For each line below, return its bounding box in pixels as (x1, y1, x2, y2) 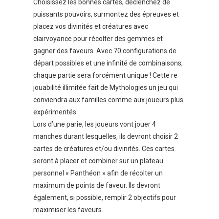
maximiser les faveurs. (33, 206, 103, 214)
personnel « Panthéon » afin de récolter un (33, 169, 163, 177)
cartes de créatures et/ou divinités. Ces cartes (33, 145, 175, 153)
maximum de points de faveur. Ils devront (33, 181, 160, 190)
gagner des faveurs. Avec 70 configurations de (33, 47, 176, 55)
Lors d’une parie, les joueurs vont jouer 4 (33, 120, 156, 129)
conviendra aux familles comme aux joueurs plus (33, 96, 183, 104)
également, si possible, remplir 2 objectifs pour (33, 194, 176, 202)
